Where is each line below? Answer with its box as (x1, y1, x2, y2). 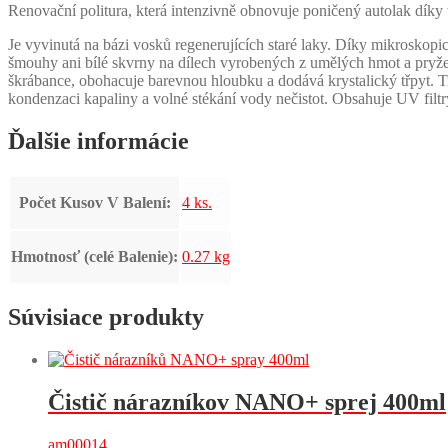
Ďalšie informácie (8, 127, 189, 154)
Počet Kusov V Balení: (18, 193, 171, 211)
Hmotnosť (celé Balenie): (11, 247, 178, 265)
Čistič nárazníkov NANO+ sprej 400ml (48, 389, 446, 416)
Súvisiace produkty (8, 304, 204, 331)
